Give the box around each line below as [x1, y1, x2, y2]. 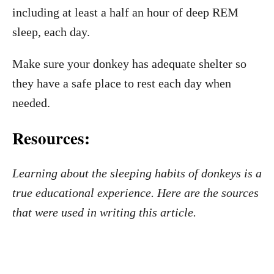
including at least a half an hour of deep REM [12, 6, 239, 19]
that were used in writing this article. [12, 206, 196, 219]
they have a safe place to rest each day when [12, 76, 231, 90]
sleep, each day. [12, 25, 90, 39]
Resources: [12, 126, 90, 150]
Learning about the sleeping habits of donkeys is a [12, 166, 262, 180]
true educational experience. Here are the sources [12, 186, 259, 199]
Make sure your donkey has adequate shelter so [12, 57, 246, 70]
